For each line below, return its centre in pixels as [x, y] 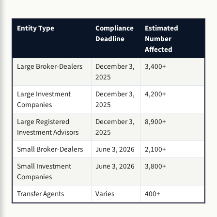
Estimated [162, 28]
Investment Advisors [48, 132]
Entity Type [36, 28]
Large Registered [43, 121]
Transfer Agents [40, 194]
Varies [105, 194]
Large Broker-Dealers [50, 66]
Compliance [115, 28]
